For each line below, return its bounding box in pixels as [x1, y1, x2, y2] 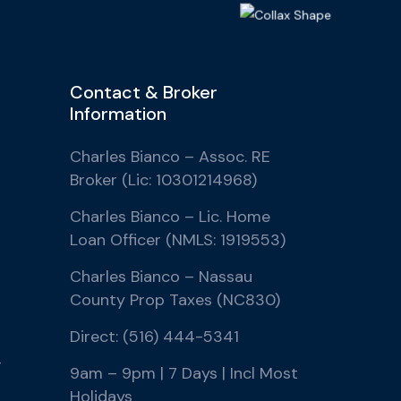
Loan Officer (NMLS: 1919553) [69, 229, 286, 251]
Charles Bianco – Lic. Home [69, 206, 270, 227]
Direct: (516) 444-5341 [69, 326, 239, 347]
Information [69, 102, 166, 125]
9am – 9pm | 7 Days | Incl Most [69, 363, 298, 384]
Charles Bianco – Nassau [69, 266, 252, 287]
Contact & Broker [69, 81, 218, 104]
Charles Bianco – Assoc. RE [69, 146, 270, 167]
